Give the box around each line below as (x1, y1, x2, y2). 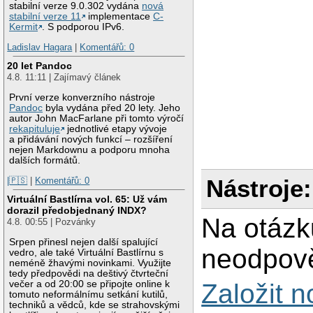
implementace (85, 10, 154, 22)
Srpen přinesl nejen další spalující (9, 236, 159, 247)
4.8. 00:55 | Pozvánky (7, 216, 96, 227)
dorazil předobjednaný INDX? (7, 204, 147, 216)
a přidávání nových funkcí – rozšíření (9, 133, 173, 145)
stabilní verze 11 (9, 10, 82, 22)
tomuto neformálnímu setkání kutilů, (9, 289, 168, 300)
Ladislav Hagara (7, 42, 73, 53)
